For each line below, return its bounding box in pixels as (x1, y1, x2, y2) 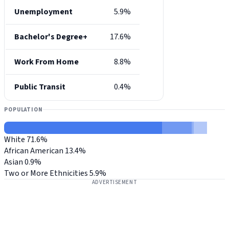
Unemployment (14, 6, 73, 18)
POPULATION (4, 105, 43, 113)
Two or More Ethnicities (4, 167, 88, 179)
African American (4, 145, 63, 156)
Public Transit (14, 81, 65, 93)
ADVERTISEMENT (91, 178, 138, 186)
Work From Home (14, 56, 79, 68)
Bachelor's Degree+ (14, 31, 87, 43)
